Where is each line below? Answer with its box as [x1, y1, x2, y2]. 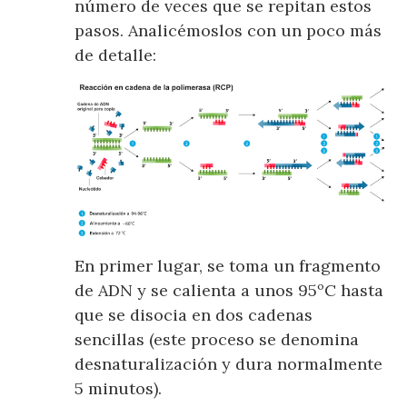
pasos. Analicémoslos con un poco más [74, 20, 382, 42]
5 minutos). [74, 377, 163, 399]
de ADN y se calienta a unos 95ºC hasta [74, 279, 384, 301]
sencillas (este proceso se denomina [74, 328, 360, 350]
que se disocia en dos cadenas [74, 303, 313, 325]
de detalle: [74, 45, 157, 66]
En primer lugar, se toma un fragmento [74, 254, 382, 276]
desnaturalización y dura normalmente [74, 352, 383, 374]
